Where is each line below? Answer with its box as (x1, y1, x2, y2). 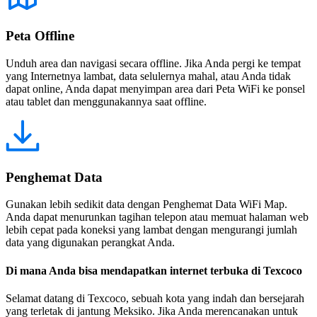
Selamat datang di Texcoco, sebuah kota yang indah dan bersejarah (6, 292, 304, 304)
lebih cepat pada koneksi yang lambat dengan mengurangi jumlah (6, 224, 297, 236)
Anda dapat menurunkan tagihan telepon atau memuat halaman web (6, 211, 309, 224)
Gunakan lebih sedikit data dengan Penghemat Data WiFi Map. (6, 198, 287, 211)
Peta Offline (6, 28, 74, 44)
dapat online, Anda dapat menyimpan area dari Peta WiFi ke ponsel (6, 83, 305, 95)
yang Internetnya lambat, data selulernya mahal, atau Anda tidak (6, 70, 291, 82)
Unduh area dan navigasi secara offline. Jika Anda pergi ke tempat (6, 57, 301, 69)
